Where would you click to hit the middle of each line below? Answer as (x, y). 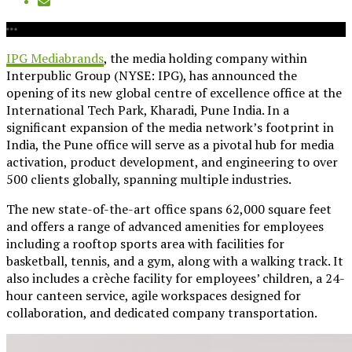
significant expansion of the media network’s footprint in (170, 127)
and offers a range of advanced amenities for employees (165, 226)
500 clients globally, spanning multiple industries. (149, 179)
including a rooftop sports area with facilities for (145, 243)
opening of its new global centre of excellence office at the (174, 92)
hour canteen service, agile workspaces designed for (154, 295)
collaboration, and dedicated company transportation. (162, 312)
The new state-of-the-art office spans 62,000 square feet (169, 209)
